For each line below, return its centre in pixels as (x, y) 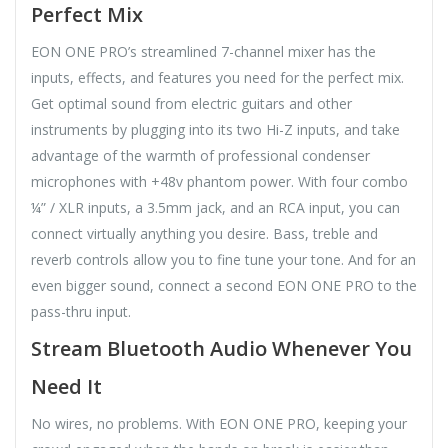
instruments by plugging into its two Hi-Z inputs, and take (215, 129)
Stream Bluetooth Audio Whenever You (221, 348)
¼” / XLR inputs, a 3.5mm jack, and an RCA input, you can (215, 207)
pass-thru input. (81, 311)
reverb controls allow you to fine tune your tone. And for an (223, 259)
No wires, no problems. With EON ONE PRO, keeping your (219, 423)
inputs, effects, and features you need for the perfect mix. (217, 77)
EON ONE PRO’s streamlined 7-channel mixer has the (203, 51)
